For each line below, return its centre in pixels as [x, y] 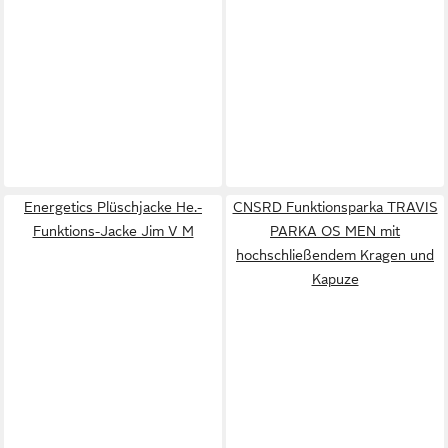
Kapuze [335, 278]
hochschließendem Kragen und [335, 254]
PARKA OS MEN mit [335, 230]
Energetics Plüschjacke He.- [113, 206]
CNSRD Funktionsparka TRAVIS [335, 206]
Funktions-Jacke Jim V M [113, 230]
